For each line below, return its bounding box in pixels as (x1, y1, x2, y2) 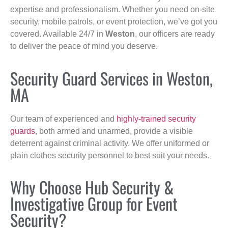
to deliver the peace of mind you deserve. (10, 42, 158, 51)
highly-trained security (117, 114, 196, 123)
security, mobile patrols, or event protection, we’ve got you (10, 17, 217, 26)
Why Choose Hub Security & (10, 175, 174, 199)
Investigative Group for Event (10, 191, 178, 216)
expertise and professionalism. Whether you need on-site (10, 5, 215, 14)
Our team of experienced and (10, 114, 117, 123)
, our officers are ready (135, 30, 215, 39)
